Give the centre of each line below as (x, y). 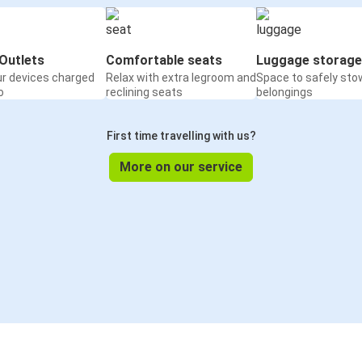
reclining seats (144, 93)
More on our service (181, 167)
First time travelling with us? (181, 136)
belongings (284, 93)
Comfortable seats (164, 61)
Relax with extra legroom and (181, 78)
